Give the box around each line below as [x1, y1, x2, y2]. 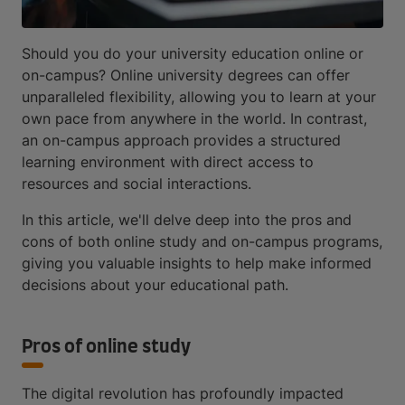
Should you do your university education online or [22, 43, 363, 62]
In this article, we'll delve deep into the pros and [22, 210, 352, 229]
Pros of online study [22, 337, 191, 356]
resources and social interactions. [22, 174, 251, 193]
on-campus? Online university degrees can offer [22, 65, 350, 84]
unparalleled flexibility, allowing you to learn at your [22, 87, 376, 106]
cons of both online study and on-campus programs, [22, 231, 382, 250]
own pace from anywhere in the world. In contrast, [22, 108, 367, 127]
